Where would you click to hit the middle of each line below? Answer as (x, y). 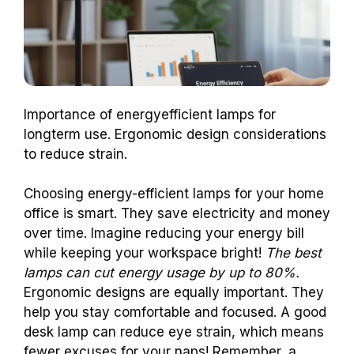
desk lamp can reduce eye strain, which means (174, 332)
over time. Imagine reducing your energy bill (164, 233)
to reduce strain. (75, 154)
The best (294, 253)
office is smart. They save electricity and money (177, 214)
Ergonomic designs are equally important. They (174, 293)
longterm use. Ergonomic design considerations (175, 134)
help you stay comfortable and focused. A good (175, 313)
